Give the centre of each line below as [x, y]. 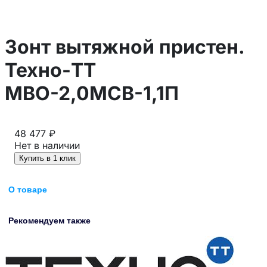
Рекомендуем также [49, 220]
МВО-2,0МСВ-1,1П [92, 94]
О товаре [28, 189]
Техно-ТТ [50, 70]
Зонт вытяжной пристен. [125, 47]
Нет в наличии [47, 145]
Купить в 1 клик [47, 158]
